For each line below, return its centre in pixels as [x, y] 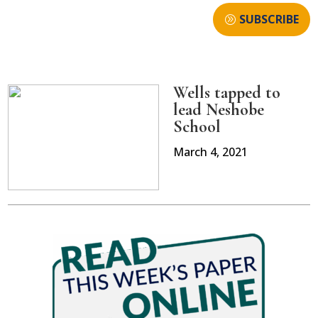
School [197, 127]
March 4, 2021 [210, 152]
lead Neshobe [219, 110]
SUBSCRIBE [269, 20]
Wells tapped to [227, 93]
